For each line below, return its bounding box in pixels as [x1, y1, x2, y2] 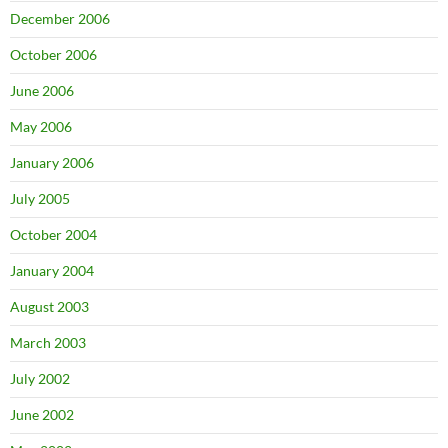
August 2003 [10, 298, 89, 315]
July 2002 [10, 370, 70, 387]
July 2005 [10, 190, 70, 207]
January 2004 [10, 262, 94, 279]
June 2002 [10, 406, 74, 423]
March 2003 [10, 334, 86, 351]
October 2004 [10, 226, 97, 243]
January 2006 [10, 154, 94, 171]
